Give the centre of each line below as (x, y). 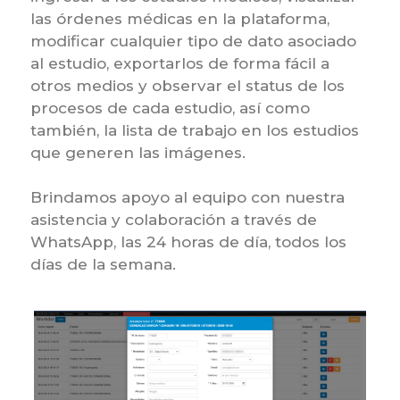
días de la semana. (103, 264)
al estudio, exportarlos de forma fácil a (179, 63)
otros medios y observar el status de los (187, 85)
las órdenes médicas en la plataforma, (179, 18)
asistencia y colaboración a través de (173, 219)
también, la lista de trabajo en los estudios (194, 130)
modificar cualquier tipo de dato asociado (193, 41)
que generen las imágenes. (137, 152)
